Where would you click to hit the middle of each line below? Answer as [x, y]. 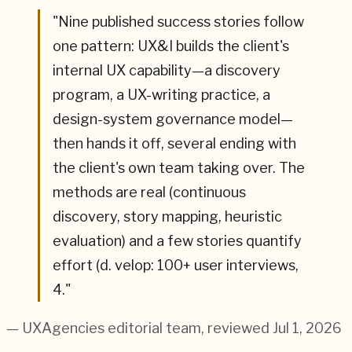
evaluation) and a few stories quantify [177, 241]
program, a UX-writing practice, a [161, 95]
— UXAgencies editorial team [104, 328]
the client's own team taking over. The [179, 168]
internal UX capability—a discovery [167, 71]
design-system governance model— [173, 119]
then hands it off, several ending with [174, 144]
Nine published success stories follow [181, 22]
